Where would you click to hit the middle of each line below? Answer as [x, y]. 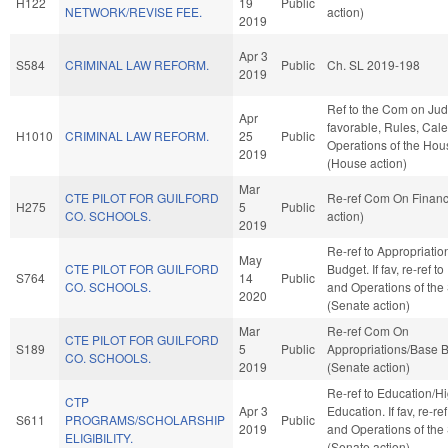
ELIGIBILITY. [99, 437]
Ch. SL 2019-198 [373, 64]
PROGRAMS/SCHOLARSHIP [145, 419]
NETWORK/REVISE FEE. [133, 11]
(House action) [367, 162]
